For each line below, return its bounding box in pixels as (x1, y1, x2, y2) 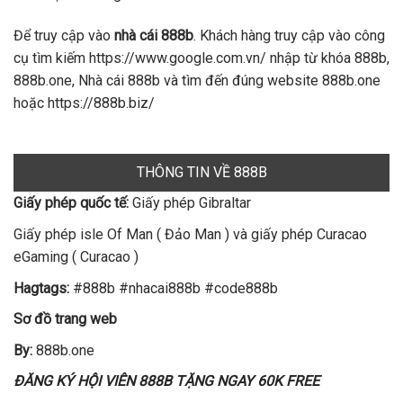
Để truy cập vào (13, 26, 114, 44)
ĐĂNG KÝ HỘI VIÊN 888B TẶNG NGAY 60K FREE (13, 372, 319, 390)
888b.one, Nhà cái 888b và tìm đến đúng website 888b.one (13, 71, 381, 89)
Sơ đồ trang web (13, 310, 117, 328)
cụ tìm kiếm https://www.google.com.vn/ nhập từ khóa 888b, (13, 49, 390, 67)
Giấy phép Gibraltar (129, 194, 251, 212)
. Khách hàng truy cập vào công (193, 26, 385, 44)
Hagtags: (13, 279, 69, 297)
